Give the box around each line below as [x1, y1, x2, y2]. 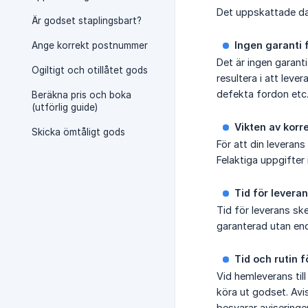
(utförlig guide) [32, 102, 98, 113]
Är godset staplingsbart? [32, 15, 142, 26]
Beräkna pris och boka [32, 89, 131, 100]
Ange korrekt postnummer [32, 40, 148, 51]
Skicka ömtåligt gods [32, 126, 125, 137]
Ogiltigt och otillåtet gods [32, 65, 148, 76]
